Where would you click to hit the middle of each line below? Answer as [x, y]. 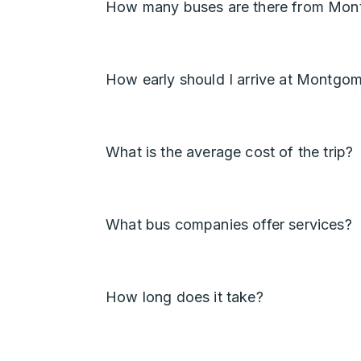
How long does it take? [185, 297]
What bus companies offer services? [229, 224]
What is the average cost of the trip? [230, 152]
